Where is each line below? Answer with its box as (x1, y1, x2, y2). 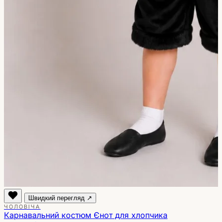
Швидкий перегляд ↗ (28, 194, 92, 202)
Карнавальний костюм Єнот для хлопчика (4, 210, 167, 220)
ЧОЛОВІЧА (4, 203, 41, 210)
